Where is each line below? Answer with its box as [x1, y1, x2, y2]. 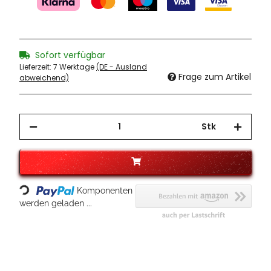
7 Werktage [53, 62, 96, 73]
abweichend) [19, 73, 69, 83]
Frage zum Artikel [178, 71, 251, 83]
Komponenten [77, 186, 133, 196]
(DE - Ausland [96, 62, 147, 73]
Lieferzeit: [19, 62, 53, 73]
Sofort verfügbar [35, 49, 105, 62]
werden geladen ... [19, 198, 92, 209]
